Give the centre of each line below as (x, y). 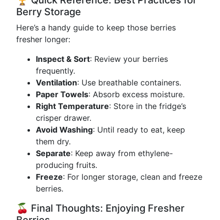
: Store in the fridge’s (148, 106)
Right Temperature (72, 106)
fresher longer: (43, 39)
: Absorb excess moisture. (137, 94)
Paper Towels (62, 94)
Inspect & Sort (63, 59)
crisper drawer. (64, 118)
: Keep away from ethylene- (122, 153)
